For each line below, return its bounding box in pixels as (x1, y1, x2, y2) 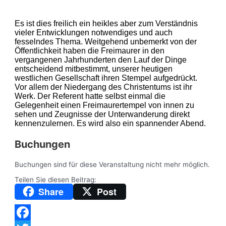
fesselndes (15, 37, 54, 46)
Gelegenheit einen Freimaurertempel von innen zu (15, 101, 195, 110)
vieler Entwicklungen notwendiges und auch (15, 28, 173, 37)
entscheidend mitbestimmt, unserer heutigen (15, 65, 173, 74)
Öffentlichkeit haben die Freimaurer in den (15, 46, 165, 55)
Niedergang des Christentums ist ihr (64, 83, 193, 92)
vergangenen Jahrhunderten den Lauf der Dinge (15, 55, 187, 65)
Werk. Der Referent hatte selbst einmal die (15, 92, 166, 101)
